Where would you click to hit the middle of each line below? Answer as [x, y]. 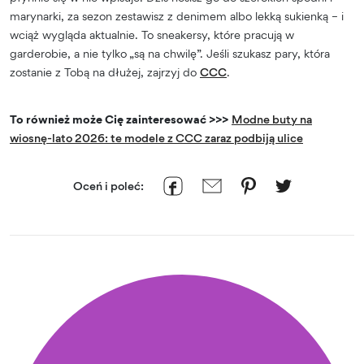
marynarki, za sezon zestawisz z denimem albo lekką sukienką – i [177, 15]
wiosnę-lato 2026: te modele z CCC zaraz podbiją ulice [156, 137]
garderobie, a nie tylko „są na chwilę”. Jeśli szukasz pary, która [170, 53]
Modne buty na [272, 119]
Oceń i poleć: [108, 185]
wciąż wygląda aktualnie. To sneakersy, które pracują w [152, 34]
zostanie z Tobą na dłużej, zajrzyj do [105, 71]
